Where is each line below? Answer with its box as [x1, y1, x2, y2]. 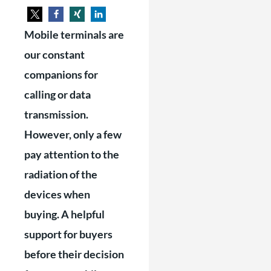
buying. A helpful [24, 207, 105, 221]
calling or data [24, 88, 91, 101]
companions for [24, 68, 98, 81]
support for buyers [24, 227, 113, 241]
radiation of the [24, 168, 97, 181]
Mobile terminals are [24, 28, 124, 41]
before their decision [24, 247, 124, 261]
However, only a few [24, 128, 122, 141]
